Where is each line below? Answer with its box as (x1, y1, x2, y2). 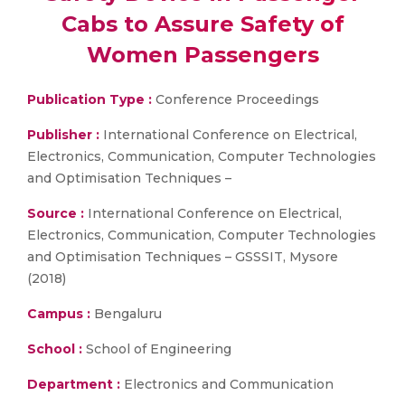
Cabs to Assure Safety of (61, 11, 344, 37)
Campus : (27, 306, 90, 322)
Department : (27, 376, 120, 392)
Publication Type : (27, 91, 152, 108)
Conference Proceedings (152, 91, 319, 108)
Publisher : (27, 127, 103, 143)
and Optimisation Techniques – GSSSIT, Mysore (27, 249, 338, 265)
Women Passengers (86, 42, 319, 68)
